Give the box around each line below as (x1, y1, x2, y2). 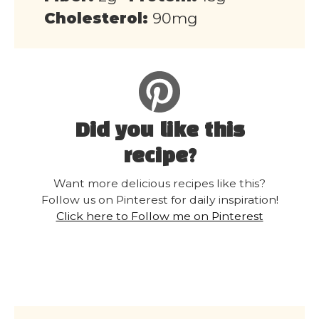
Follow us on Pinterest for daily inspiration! (41, 192, 278, 206)
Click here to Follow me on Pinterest (56, 209, 263, 223)
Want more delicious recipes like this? (53, 176, 266, 190)
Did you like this (74, 122, 245, 142)
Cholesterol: (44, 9, 148, 28)
